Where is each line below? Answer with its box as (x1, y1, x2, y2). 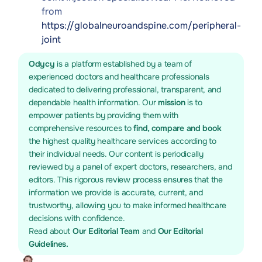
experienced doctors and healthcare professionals (29, 71, 209, 82)
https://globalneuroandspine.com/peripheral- (42, 19, 241, 32)
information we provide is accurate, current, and (29, 187, 203, 198)
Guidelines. (29, 239, 68, 249)
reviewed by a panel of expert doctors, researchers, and (29, 161, 232, 172)
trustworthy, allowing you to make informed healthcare (29, 200, 227, 211)
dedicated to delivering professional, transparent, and (29, 84, 221, 95)
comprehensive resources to (29, 123, 134, 133)
